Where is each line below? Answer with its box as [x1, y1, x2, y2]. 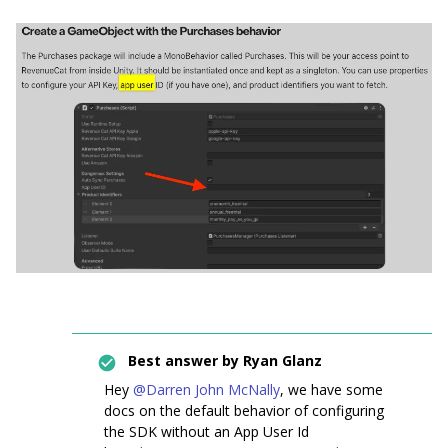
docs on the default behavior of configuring [104, 401, 384, 421]
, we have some [280, 380, 383, 400]
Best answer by [128, 351, 239, 371]
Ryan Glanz [239, 351, 322, 371]
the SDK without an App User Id [104, 422, 309, 442]
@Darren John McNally [133, 380, 280, 400]
